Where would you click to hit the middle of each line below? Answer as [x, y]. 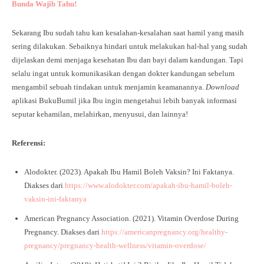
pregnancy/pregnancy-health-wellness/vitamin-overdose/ [115, 245]
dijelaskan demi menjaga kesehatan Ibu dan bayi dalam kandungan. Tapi [128, 60]
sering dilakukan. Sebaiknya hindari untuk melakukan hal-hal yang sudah [130, 46]
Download [222, 87]
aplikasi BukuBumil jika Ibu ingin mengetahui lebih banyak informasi [124, 100]
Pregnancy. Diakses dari [62, 232]
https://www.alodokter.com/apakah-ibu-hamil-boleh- [148, 185]
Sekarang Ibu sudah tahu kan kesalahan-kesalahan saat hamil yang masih [128, 32]
